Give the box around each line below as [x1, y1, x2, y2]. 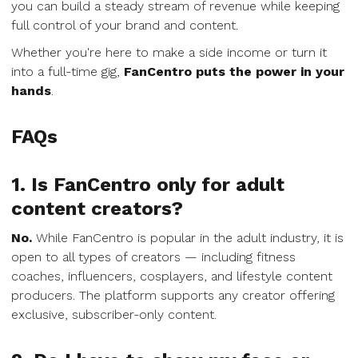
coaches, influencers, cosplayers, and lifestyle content [11, 268, 332, 284]
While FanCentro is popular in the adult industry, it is [32, 230, 344, 245]
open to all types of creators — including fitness [11, 249, 296, 265]
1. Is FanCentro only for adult [11, 173, 284, 196]
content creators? [11, 197, 183, 220]
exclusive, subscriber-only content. [11, 307, 217, 322]
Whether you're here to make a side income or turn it [11, 45, 327, 60]
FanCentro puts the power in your [124, 64, 344, 79]
